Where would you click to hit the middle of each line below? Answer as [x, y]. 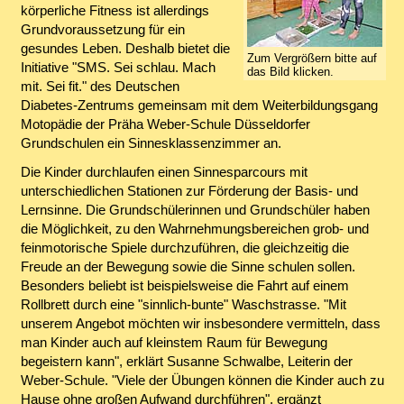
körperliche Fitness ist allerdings [115, 11]
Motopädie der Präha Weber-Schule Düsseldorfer [165, 124]
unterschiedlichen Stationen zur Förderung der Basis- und [189, 191]
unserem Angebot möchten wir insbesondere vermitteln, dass [200, 324]
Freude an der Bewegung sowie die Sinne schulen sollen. [188, 267]
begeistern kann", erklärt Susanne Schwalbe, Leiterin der [186, 362]
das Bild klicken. [291, 71]
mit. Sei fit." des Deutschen [100, 87]
